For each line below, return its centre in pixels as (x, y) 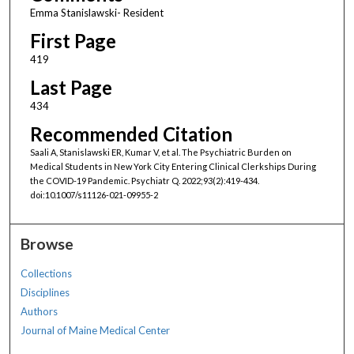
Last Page (71, 87)
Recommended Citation (131, 134)
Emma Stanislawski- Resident (96, 12)
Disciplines (45, 292)
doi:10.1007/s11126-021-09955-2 (94, 195)
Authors (40, 311)
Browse (47, 243)
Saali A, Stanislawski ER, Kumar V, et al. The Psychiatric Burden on (160, 153)
